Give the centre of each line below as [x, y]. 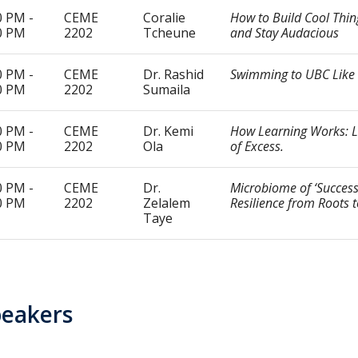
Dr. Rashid [173, 74]
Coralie [164, 18]
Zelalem [167, 203]
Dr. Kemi [168, 131]
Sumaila [168, 89]
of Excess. [257, 146]
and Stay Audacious [284, 33]
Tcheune [169, 33]
